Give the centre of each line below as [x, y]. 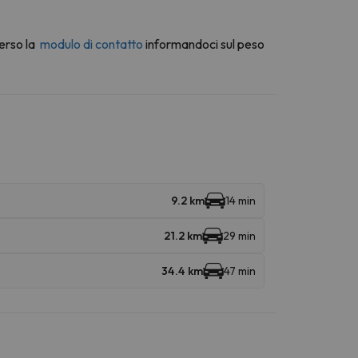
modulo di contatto [91, 44]
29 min [239, 235]
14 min [241, 200]
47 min [240, 270]
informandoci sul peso [205, 44]
